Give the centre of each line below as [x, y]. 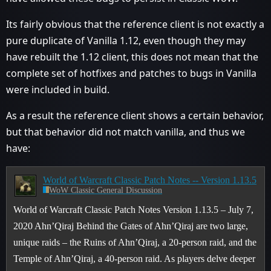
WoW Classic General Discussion [106, 190]
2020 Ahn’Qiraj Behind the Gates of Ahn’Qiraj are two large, [131, 226]
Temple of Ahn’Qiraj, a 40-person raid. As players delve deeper [135, 258]
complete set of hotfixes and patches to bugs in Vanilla [131, 73]
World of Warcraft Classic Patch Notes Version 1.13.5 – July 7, [134, 209]
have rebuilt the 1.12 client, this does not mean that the [132, 57]
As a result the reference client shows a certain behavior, [135, 116]
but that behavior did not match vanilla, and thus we [126, 132]
